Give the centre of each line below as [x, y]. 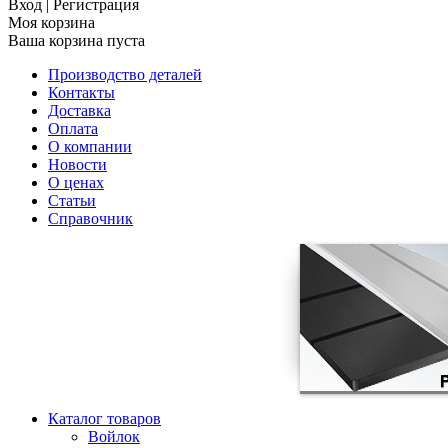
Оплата [73, 128]
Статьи [72, 200]
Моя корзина [51, 22]
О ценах [76, 182]
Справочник [90, 218]
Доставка [79, 110]
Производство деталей [125, 74]
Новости [77, 164]
